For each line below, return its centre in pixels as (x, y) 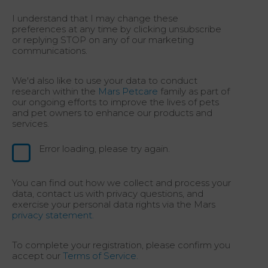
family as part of (194, 91)
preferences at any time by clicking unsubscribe (117, 29)
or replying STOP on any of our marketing (103, 39)
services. (31, 123)
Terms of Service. (100, 255)
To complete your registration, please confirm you (121, 245)
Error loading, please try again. (104, 148)
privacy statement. (53, 215)
